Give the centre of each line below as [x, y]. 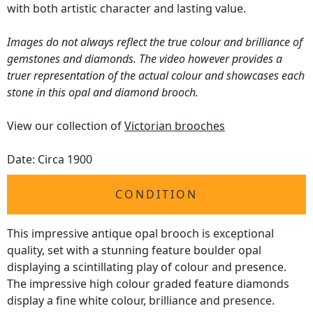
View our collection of [66, 126]
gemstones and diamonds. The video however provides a [145, 59]
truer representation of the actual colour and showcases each [156, 76]
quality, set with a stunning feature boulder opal [134, 250]
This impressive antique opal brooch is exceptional [140, 234]
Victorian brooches [175, 126]
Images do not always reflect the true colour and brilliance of [155, 42]
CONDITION [156, 195]
